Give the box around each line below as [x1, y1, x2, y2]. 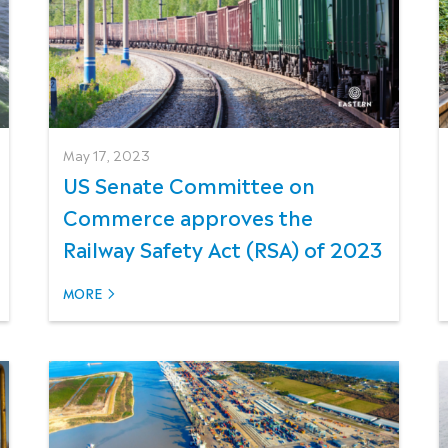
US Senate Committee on [62, 169, 315, 200]
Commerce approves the [62, 201, 313, 232]
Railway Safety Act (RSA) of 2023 [62, 233, 383, 264]
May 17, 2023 [62, 145, 150, 165]
